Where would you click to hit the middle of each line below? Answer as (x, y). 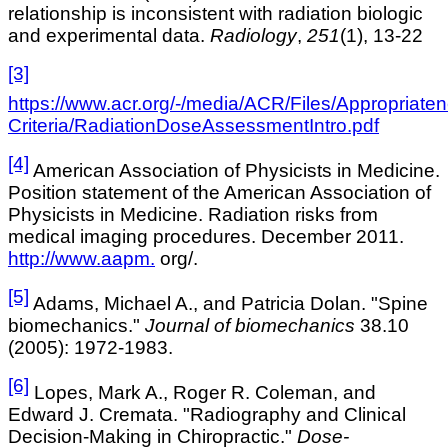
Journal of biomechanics (250, 325)
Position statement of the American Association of (219, 192)
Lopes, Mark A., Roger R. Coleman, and (205, 393)
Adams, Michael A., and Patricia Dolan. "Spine (230, 303)
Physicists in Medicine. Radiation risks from (193, 214)
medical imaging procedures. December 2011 (203, 236)
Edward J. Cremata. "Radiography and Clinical (207, 415)
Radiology (253, 36)
